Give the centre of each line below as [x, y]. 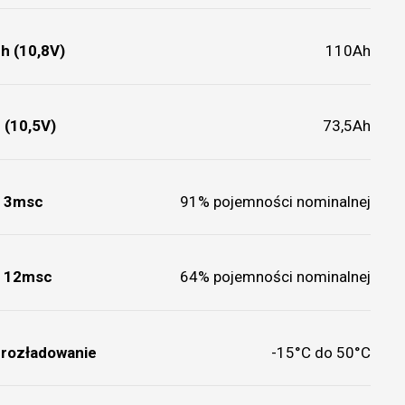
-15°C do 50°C [321, 352]
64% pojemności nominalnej [276, 277]
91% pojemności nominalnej [276, 201]
